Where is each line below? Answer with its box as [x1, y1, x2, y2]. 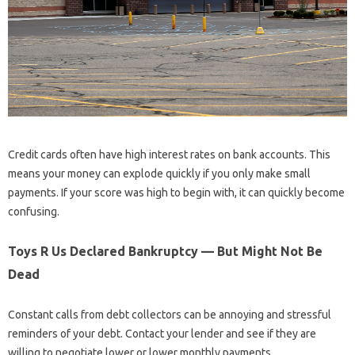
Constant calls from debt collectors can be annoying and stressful [8, 308, 331, 322]
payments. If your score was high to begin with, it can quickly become [8, 186, 345, 200]
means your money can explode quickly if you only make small [8, 167, 311, 181]
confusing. [8, 205, 59, 219]
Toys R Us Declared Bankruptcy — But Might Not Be [8, 244, 323, 259]
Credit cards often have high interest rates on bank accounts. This [8, 148, 330, 162]
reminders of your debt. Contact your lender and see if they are [8, 327, 316, 341]
